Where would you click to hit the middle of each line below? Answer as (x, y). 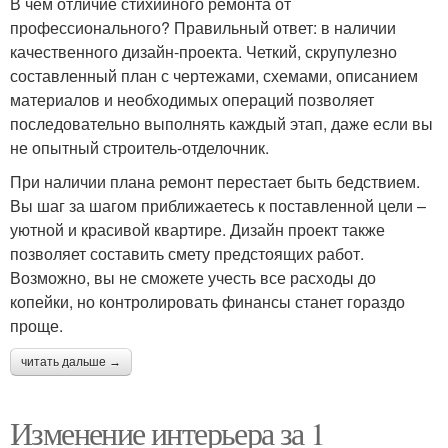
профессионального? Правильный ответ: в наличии (203, 28)
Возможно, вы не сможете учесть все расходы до (193, 278)
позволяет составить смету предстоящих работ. (187, 254)
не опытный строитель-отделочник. (139, 148)
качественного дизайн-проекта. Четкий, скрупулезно (203, 52)
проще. (36, 326)
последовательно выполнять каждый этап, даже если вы (221, 124)
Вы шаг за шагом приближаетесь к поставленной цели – (218, 206)
